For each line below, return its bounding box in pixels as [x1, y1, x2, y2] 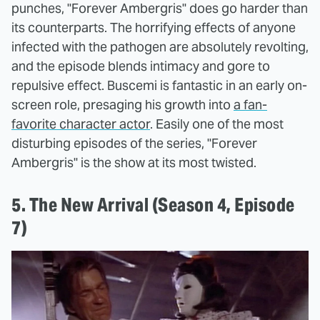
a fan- [234, 96, 267, 113]
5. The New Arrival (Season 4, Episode [11, 192, 295, 216]
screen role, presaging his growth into [11, 96, 234, 113]
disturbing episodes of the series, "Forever [11, 134, 257, 151]
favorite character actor [11, 115, 150, 132]
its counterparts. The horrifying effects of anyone [11, 19, 296, 36]
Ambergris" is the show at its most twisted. [11, 154, 256, 171]
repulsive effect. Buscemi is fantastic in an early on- [11, 76, 307, 94]
